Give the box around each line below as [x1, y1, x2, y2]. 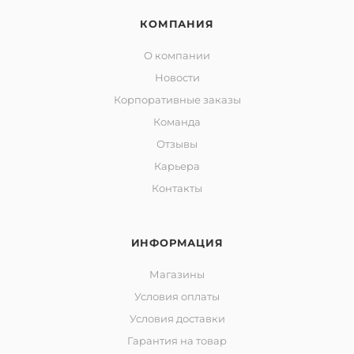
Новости [154, 71, 200, 85]
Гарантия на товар [127, 334, 227, 348]
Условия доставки [129, 312, 225, 326]
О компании [144, 49, 210, 62]
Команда [153, 115, 201, 129]
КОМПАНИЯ [140, 17, 214, 31]
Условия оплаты [134, 290, 220, 303]
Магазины [149, 268, 205, 281]
